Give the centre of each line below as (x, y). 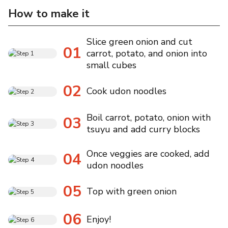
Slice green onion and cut (139, 41)
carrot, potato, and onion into (147, 53)
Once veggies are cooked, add (148, 153)
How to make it (49, 13)
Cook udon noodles (126, 91)
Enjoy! (99, 220)
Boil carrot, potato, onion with (149, 117)
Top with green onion (132, 192)
